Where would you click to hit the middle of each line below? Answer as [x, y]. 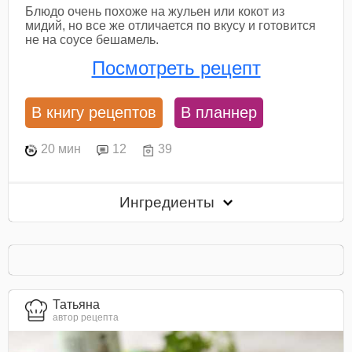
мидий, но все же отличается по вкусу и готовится [171, 26]
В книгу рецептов [94, 112]
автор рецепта [86, 318]
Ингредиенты [169, 202]
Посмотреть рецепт [176, 68]
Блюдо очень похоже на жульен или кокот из [155, 12]
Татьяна [77, 305]
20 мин [61, 149]
